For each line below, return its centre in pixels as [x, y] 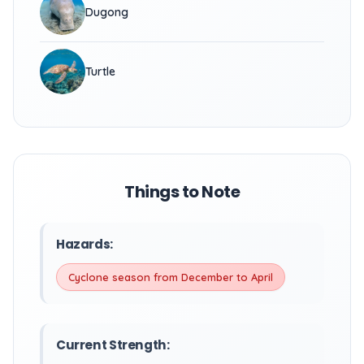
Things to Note [182, 192]
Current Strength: [113, 345]
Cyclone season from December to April [171, 277]
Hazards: [84, 244]
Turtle [100, 71]
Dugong [107, 12]
